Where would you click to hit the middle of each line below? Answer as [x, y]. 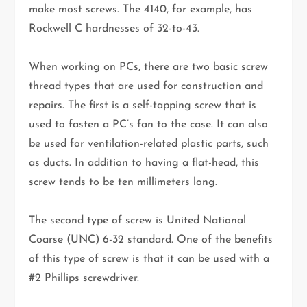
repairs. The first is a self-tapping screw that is [143, 106]
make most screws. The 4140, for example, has [141, 10]
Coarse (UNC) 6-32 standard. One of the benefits [151, 240]
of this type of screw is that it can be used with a [149, 259]
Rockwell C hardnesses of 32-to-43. [114, 29]
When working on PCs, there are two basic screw [149, 67]
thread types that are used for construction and [146, 87]
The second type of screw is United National [138, 221]
